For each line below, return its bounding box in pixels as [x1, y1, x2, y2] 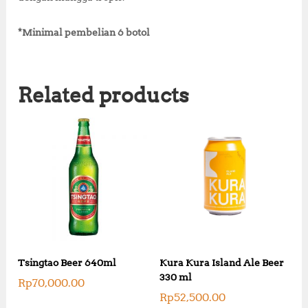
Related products [18, 82, 190, 107]
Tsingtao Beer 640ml [18, 256, 117, 268]
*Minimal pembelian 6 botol [18, 26, 151, 38]
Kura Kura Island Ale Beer [159, 256, 284, 268]
